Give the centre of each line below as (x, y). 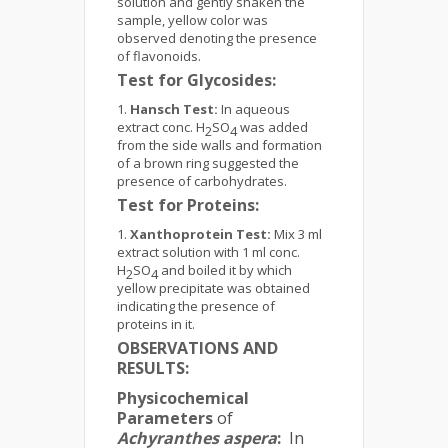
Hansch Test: (175, 109)
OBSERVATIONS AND (197, 348)
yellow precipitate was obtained (213, 288)
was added (272, 127)
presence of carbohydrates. (202, 181)
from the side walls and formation (219, 145)
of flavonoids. (159, 56)
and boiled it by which (225, 270)
